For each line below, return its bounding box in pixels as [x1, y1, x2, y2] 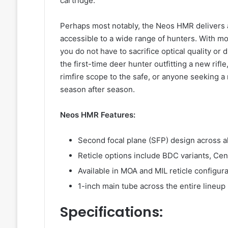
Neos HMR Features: [60, 110, 135, 120]
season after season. [60, 84, 135, 95]
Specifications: [60, 203, 163, 222]
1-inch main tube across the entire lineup [77, 181, 225, 191]
